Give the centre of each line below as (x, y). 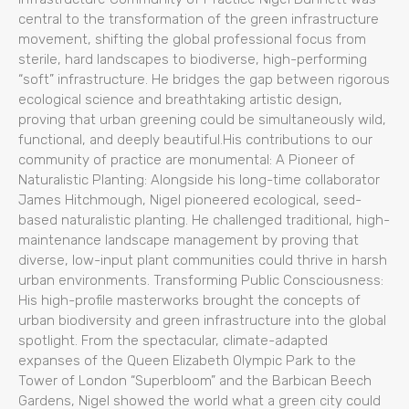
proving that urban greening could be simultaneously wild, (202, 119)
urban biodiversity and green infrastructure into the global (202, 320)
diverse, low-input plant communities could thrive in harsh (203, 260)
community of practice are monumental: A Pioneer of (187, 159)
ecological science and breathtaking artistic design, (180, 99)
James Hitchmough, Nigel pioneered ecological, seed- (190, 199)
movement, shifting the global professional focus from (192, 39)
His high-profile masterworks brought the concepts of (189, 300)
